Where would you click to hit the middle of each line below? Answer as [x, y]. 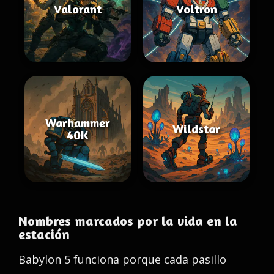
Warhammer [78, 123]
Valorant [78, 9]
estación [44, 234]
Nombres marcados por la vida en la [128, 221]
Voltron [196, 9]
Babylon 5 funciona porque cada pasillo [122, 259]
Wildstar [196, 129]
